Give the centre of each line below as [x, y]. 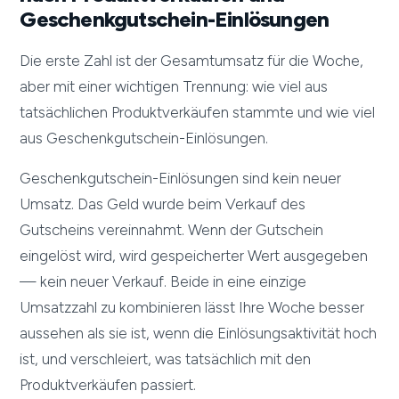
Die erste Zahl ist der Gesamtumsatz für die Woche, [192, 61]
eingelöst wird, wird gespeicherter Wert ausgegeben [194, 256]
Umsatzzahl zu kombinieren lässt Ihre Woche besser [192, 308]
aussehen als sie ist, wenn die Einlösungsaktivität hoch [199, 334]
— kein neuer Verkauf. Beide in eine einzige [163, 282]
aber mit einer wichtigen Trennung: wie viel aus [174, 87]
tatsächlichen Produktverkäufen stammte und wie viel [198, 113]
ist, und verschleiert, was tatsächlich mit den [166, 359]
